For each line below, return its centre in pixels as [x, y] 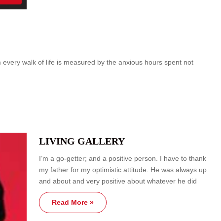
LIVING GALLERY [82, 141]
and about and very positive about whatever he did [118, 181]
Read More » [73, 202]
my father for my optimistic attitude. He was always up [123, 169]
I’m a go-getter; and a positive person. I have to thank [123, 158]
